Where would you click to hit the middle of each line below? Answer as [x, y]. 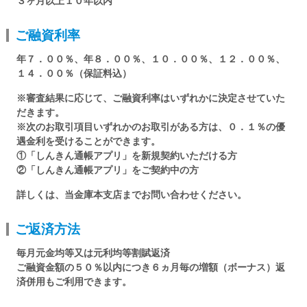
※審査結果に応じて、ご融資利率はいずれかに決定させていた [150, 98]
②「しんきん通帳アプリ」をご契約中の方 [107, 170]
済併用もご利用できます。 [74, 282]
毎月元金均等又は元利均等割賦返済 [93, 253]
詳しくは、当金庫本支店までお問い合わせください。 [131, 195]
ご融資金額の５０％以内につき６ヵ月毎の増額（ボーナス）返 [150, 268]
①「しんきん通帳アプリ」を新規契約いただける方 [126, 156]
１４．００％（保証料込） [74, 74]
